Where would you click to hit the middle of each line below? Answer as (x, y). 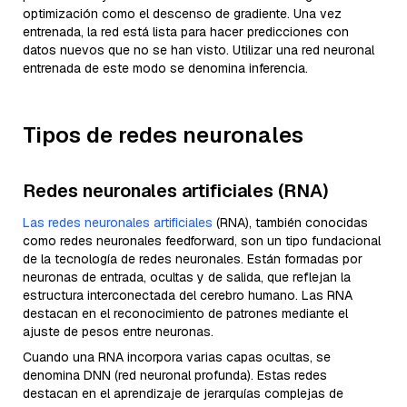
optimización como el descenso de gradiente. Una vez (182, 14)
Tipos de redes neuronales (163, 135)
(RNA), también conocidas (290, 223)
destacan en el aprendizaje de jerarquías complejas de (183, 394)
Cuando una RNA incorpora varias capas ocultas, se (177, 357)
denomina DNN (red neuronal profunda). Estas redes (175, 376)
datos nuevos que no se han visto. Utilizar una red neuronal (199, 50)
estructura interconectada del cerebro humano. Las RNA (188, 296)
